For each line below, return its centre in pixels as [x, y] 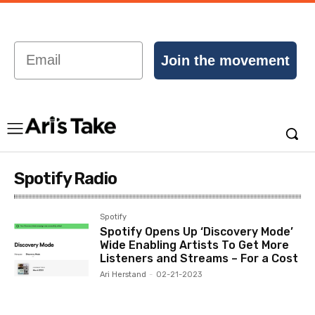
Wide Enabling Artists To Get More [195, 245]
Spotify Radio [65, 179]
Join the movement [225, 60]
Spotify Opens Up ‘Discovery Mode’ [197, 232]
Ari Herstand [123, 275]
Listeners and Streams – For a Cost [199, 258]
